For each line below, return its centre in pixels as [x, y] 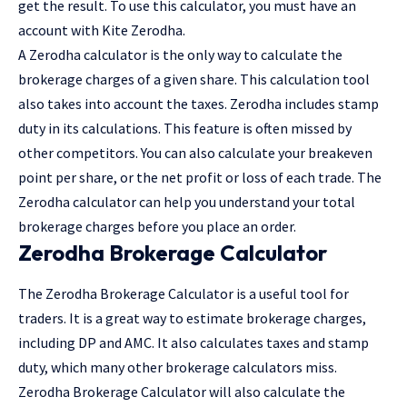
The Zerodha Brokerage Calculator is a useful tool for [184, 294]
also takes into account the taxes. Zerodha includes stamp [199, 103]
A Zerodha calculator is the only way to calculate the [180, 54]
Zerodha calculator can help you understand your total [187, 201]
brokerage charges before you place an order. [157, 226]
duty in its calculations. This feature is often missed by [185, 128]
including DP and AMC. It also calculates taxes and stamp [194, 343]
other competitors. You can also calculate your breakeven [195, 152]
